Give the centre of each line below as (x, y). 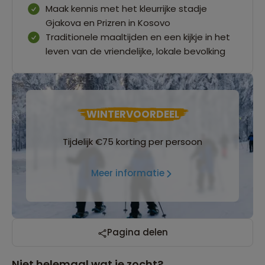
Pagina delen (137, 232)
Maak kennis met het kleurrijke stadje (126, 8)
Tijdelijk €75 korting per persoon (132, 141)
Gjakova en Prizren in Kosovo (108, 22)
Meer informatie (128, 173)
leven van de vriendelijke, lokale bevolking (135, 51)
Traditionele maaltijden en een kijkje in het (138, 37)
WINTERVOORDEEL (132, 114)
